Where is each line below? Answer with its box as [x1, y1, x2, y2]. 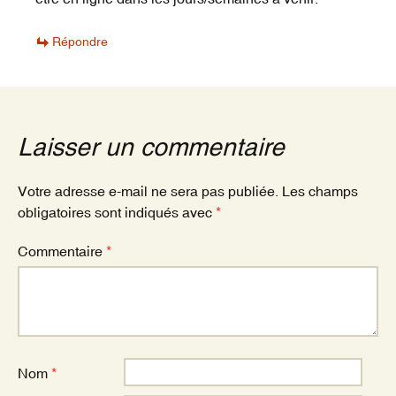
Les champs [282, 183, 358, 200]
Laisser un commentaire [18, 133, 285, 162]
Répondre [52, 34, 108, 49]
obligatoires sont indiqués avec [18, 204, 216, 221]
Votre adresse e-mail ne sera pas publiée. [18, 183, 278, 200]
